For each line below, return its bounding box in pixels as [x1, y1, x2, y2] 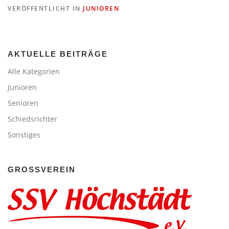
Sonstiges [8, 130, 40, 140]
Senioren [8, 98, 38, 108]
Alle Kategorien [8, 66, 60, 77]
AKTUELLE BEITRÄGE [8, 50, 108, 59]
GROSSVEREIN [8, 165, 69, 174]
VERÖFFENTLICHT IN [8, 4, 83, 13]
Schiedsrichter [8, 114, 57, 124]
